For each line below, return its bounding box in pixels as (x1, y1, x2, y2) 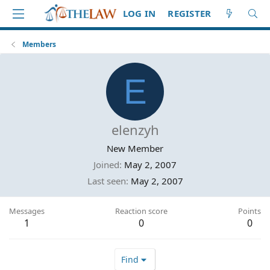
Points (238, 206, 261, 216)
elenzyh (111, 121, 159, 139)
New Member (107, 142, 163, 154)
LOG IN (122, 7, 156, 19)
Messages (9, 206, 45, 216)
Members (22, 39, 57, 49)
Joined (93, 159, 119, 171)
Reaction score (115, 206, 168, 216)
